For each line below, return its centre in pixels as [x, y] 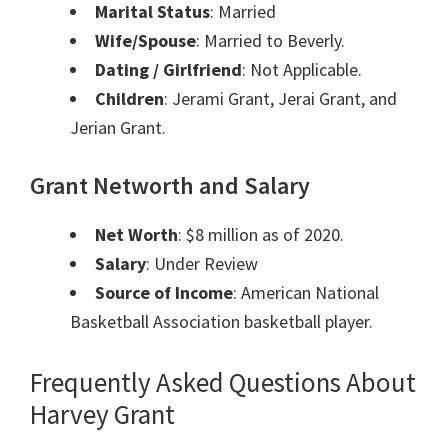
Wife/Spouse [145, 41]
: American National [306, 293]
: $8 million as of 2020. [261, 235]
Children [129, 99]
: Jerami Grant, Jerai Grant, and [280, 99]
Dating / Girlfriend [168, 70]
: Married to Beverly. [270, 41]
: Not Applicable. [302, 70]
